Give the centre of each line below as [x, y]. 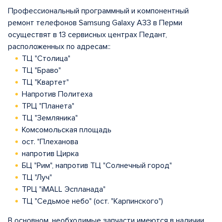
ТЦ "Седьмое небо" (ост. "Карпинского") [92, 201]
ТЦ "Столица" [46, 58]
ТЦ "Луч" [37, 177]
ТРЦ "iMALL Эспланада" [64, 189]
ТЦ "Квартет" [45, 82]
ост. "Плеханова [50, 142]
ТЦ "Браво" [41, 70]
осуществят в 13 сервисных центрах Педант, [87, 35]
